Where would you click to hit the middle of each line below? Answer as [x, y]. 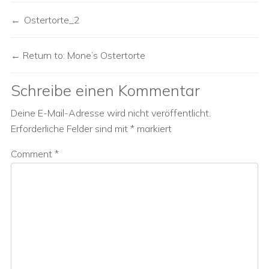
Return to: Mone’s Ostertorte [83, 55]
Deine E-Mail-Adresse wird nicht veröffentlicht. [111, 113]
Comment [33, 154]
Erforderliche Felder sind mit [71, 128]
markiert [153, 128]
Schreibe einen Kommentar [105, 90]
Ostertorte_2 [52, 20]
